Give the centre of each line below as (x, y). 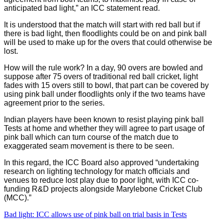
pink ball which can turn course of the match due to (91, 137)
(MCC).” (18, 197)
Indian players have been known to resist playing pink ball (104, 119)
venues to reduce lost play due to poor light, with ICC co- (101, 180)
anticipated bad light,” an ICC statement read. (82, 8)
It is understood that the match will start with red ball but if (102, 24)
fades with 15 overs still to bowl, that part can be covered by (106, 85)
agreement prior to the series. (54, 103)
